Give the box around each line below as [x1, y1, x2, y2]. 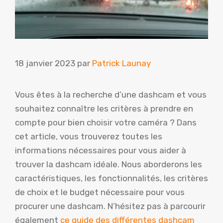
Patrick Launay [92, 58, 151, 69]
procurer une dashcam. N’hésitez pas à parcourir [15, 201, 206, 212]
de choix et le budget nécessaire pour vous [15, 187, 185, 198]
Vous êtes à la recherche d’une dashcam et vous [15, 90, 207, 100]
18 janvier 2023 [15, 58, 75, 69]
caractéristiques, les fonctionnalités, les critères [15, 173, 208, 184]
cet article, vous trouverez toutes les [15, 131, 162, 142]
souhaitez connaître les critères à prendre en [15, 104, 193, 114]
